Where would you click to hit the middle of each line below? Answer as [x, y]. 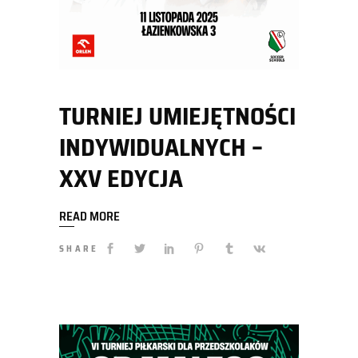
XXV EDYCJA [121, 179]
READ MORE [89, 217]
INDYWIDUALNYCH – [161, 148]
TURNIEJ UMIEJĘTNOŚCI [177, 117]
